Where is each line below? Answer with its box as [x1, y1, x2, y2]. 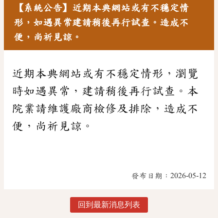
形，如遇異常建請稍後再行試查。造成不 [14, 17, 189, 27]
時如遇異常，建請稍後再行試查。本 [12, 85, 199, 97]
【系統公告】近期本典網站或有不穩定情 [14, 2, 189, 13]
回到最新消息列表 [78, 200, 140, 209]
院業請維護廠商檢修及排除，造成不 [12, 102, 199, 114]
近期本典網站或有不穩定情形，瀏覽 [12, 67, 199, 79]
